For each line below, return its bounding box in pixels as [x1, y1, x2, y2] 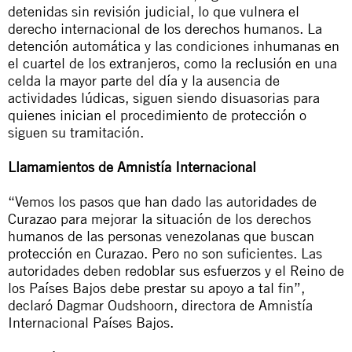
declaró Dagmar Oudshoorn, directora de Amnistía [8, 296, 313, 313]
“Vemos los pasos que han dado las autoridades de [8, 192, 317, 210]
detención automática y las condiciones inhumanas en [8, 37, 339, 54]
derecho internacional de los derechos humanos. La [8, 20, 322, 37]
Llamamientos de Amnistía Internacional [8, 158, 256, 175]
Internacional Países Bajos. [8, 313, 174, 331]
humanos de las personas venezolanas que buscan [8, 227, 314, 244]
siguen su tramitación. [8, 123, 144, 141]
